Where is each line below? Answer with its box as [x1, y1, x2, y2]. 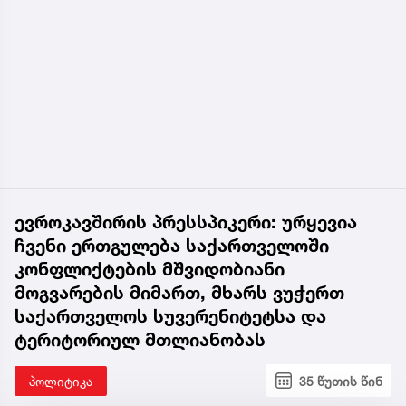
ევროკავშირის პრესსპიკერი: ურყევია [14, 210, 357, 233]
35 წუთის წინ [299, 372, 382, 389]
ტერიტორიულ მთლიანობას [14, 328, 266, 351]
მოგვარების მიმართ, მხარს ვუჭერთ [14, 281, 344, 304]
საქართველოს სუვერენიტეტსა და [14, 304, 326, 327]
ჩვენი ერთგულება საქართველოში [14, 234, 329, 256]
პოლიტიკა [29, 372, 92, 389]
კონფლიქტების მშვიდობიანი [14, 257, 285, 280]
